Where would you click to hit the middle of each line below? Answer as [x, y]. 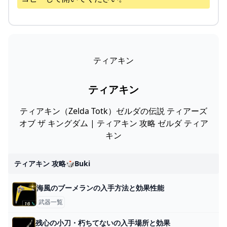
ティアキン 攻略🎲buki [52, 164]
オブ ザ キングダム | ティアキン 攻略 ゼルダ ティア [113, 123]
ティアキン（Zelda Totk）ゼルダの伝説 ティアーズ [113, 111]
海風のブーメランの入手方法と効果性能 [100, 188]
